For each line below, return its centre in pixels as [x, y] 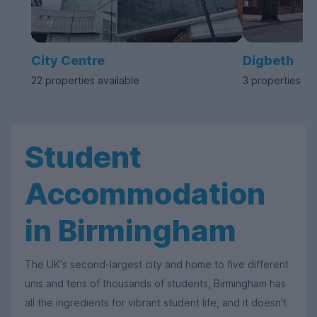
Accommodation [145, 194]
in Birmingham [131, 231]
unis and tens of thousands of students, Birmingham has [155, 284]
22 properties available [85, 81]
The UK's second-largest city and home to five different [157, 265]
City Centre [68, 61]
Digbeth [268, 61]
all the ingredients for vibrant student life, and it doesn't [156, 303]
